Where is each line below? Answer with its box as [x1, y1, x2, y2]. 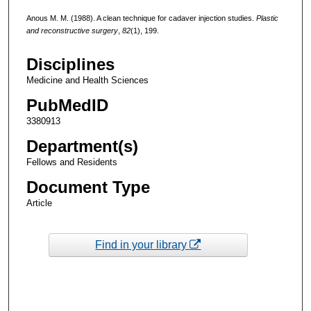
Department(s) [26, 137, 138, 156]
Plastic [255, 13, 278, 22]
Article [26, 198, 52, 209]
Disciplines [26, 55, 115, 74]
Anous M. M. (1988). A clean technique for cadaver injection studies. [26, 13, 256, 22]
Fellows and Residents [26, 157, 117, 168]
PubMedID [26, 96, 108, 115]
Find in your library [95, 238, 190, 251]
